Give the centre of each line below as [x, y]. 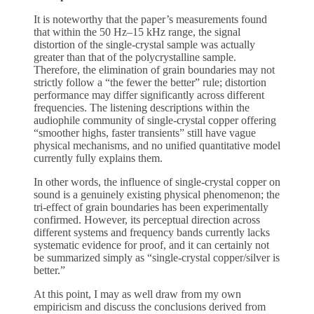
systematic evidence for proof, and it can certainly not [151, 245]
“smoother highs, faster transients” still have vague [145, 132]
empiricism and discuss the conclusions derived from [150, 306]
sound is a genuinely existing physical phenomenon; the [157, 194]
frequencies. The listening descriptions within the [142, 107]
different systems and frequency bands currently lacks [152, 232]
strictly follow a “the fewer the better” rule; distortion [150, 82]
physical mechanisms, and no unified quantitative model [157, 145]
